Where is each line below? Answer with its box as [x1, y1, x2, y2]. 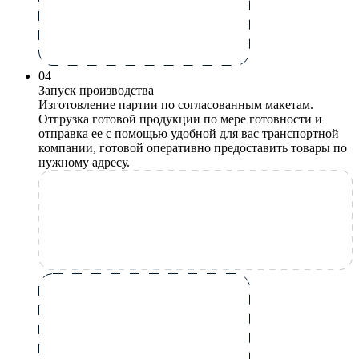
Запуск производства [38, 83, 154, 97]
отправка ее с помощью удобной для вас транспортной [38, 126, 339, 140]
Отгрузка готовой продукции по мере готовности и [38, 111, 322, 126]
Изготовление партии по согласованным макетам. [38, 97, 313, 111]
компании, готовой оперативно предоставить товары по [38, 140, 347, 155]
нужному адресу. [38, 155, 130, 169]
